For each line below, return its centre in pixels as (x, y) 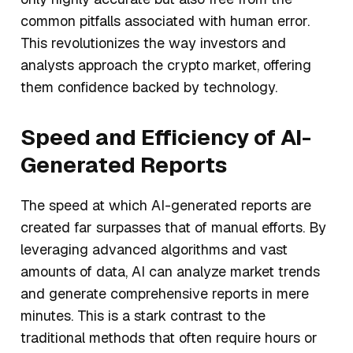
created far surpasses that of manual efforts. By (173, 228)
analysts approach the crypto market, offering (166, 65)
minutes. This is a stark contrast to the (143, 316)
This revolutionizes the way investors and (153, 43)
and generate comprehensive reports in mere (165, 294)
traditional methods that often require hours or (169, 338)
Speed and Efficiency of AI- (166, 137)
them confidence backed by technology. (149, 87)
